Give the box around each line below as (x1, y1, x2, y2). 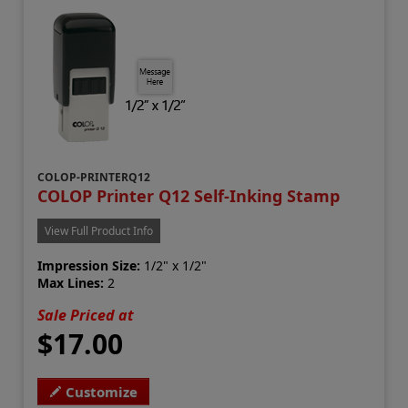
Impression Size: (37, 257, 141, 275)
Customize (66, 382, 138, 402)
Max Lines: (37, 274, 105, 292)
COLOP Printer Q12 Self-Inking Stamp (37, 185, 341, 208)
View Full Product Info (45, 223, 154, 240)
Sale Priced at (37, 305, 135, 326)
